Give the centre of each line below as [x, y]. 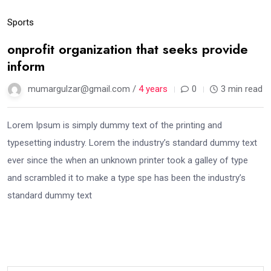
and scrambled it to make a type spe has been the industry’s [126, 178]
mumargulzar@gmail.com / [83, 89]
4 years [153, 89]
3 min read [242, 89]
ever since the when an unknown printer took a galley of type [128, 161]
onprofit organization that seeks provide [128, 49]
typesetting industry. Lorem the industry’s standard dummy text [132, 143]
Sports [21, 23]
